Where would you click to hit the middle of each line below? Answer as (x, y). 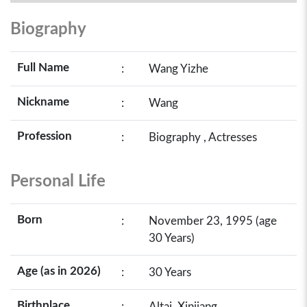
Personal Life (58, 182)
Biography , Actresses (203, 137)
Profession (45, 136)
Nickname (43, 102)
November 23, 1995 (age (213, 221)
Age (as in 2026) (59, 271)
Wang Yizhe (179, 69)
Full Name (43, 67)
